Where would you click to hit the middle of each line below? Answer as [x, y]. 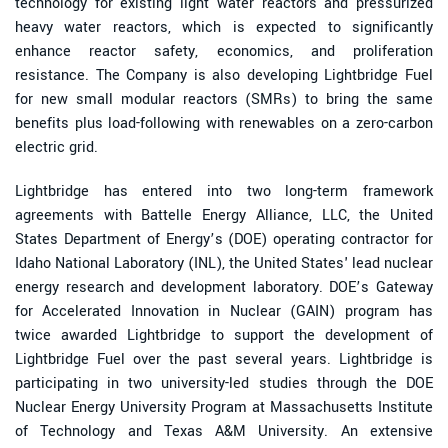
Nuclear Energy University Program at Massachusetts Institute [224, 407]
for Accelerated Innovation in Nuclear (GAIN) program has [224, 311]
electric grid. [56, 147]
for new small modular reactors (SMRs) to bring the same [224, 99]
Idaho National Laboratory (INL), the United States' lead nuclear [224, 263]
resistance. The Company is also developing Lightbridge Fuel [224, 75]
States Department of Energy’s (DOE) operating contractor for [224, 239]
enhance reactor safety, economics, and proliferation [224, 51]
